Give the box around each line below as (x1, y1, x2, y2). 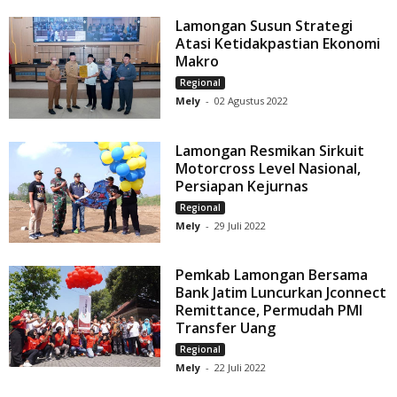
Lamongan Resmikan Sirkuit (175, 140, 365, 160)
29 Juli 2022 (214, 218, 267, 232)
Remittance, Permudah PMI (175, 300, 363, 320)
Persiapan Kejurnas (175, 175, 309, 196)
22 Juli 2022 (214, 360, 267, 374)
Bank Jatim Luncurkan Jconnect (175, 282, 387, 302)
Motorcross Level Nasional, (175, 158, 362, 178)
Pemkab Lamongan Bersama (175, 264, 369, 284)
